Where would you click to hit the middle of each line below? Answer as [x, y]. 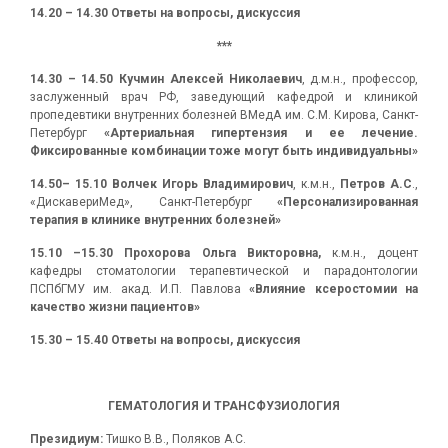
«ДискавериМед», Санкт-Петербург [153, 202]
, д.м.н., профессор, [360, 79]
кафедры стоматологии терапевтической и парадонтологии [224, 271]
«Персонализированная [347, 202]
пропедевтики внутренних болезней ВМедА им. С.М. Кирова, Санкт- [224, 115]
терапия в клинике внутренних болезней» [155, 220]
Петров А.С [376, 184]
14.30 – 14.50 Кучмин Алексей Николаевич [166, 79]
